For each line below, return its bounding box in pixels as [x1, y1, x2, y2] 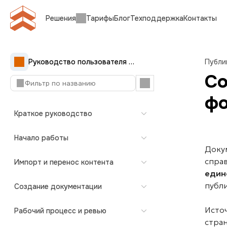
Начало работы [14, 133, 68, 142]
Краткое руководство [14, 109, 92, 118]
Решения [46, 14, 76, 23]
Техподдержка [130, 14, 183, 23]
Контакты [183, 14, 217, 23]
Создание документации [14, 182, 102, 191]
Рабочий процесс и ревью [14, 206, 106, 215]
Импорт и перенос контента [14, 158, 113, 167]
